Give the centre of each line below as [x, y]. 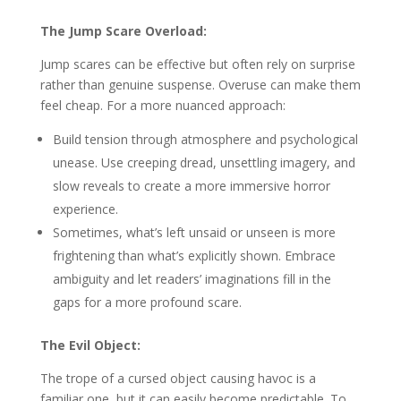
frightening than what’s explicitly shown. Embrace [194, 256]
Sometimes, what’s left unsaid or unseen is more [194, 232]
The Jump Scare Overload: [123, 31]
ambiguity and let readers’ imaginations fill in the [192, 279]
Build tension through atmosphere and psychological [205, 139]
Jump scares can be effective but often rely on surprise [197, 64]
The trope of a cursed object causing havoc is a [178, 378]
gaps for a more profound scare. [147, 302]
